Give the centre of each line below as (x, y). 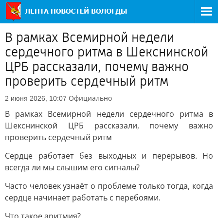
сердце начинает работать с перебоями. (83, 198)
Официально (90, 98)
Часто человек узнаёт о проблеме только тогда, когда (109, 186)
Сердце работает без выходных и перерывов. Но (109, 156)
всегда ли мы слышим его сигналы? (72, 167)
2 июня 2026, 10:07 (36, 98)
